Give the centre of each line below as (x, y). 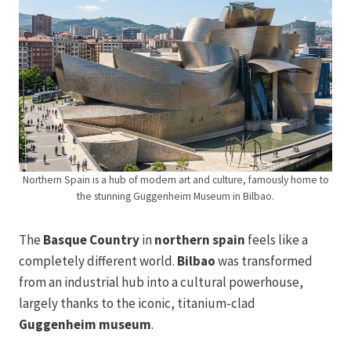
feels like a (277, 239)
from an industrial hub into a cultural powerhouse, (161, 282)
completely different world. (98, 261)
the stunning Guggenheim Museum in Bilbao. (175, 196)
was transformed (264, 261)
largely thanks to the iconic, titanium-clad (137, 303)
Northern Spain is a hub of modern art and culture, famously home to (175, 179)
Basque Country (91, 239)
